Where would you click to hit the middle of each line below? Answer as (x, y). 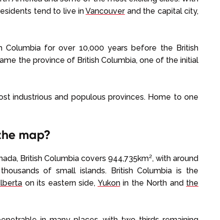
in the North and (153, 183)
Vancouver (105, 11)
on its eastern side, (60, 183)
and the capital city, (162, 11)
